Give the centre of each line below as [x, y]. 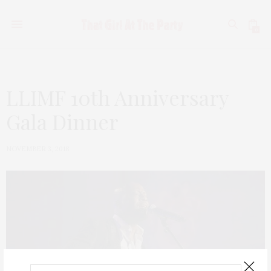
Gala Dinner [62, 122]
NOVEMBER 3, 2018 [38, 149]
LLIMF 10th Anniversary [117, 97]
